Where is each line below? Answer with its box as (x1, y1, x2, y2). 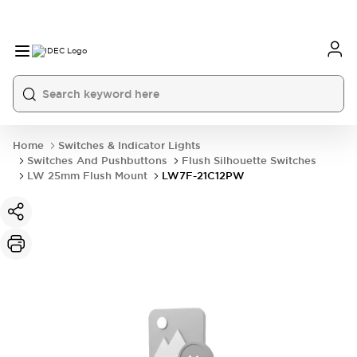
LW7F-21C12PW (162, 169, 245, 182)
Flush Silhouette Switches (182, 154, 316, 167)
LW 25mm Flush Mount (27, 169, 147, 182)
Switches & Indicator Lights (58, 139, 201, 152)
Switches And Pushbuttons (27, 154, 167, 167)
